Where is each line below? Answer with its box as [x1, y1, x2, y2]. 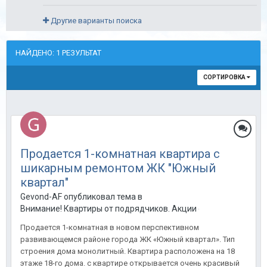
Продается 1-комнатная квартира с [20, 147, 220, 162]
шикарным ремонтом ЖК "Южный [20, 161, 216, 176]
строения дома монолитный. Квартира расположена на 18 [20, 247, 235, 256]
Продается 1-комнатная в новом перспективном [20, 223, 199, 232]
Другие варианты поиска [49, 16, 142, 26]
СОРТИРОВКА [203, 74, 247, 81]
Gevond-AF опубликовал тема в [20, 192, 142, 202]
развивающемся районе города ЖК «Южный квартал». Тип [20, 235, 235, 244]
